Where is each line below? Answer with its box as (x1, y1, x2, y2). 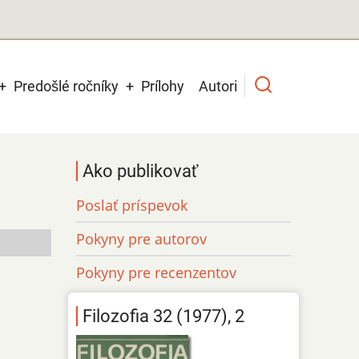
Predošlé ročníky (14, 77, 119, 95)
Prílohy (141, 77, 184, 95)
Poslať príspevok (76, 195, 188, 215)
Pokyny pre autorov (76, 228, 208, 248)
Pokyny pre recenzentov (76, 262, 237, 282)
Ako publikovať (83, 160, 199, 181)
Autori (199, 77, 237, 95)
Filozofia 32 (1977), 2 (83, 306, 245, 327)
